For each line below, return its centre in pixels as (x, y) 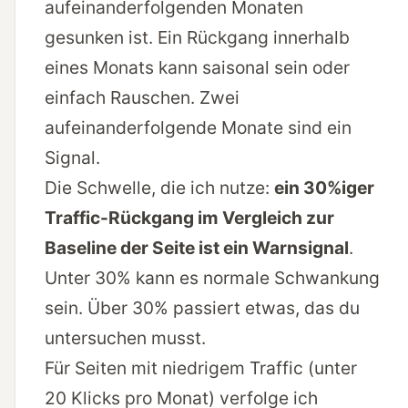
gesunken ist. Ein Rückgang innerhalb (197, 38)
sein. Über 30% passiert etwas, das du (202, 308)
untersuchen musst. (125, 338)
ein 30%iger (324, 188)
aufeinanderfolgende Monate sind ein (198, 128)
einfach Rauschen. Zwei (142, 98)
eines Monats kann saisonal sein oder (197, 68)
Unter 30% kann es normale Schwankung (212, 278)
